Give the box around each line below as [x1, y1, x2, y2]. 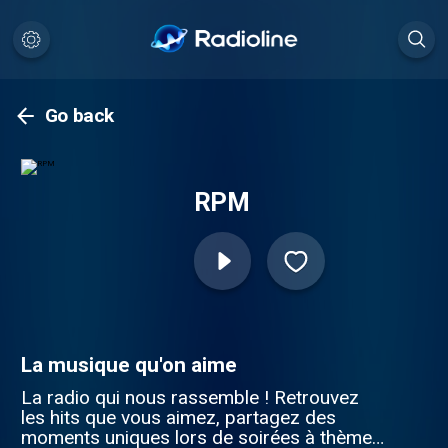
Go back [44, 104, 115, 128]
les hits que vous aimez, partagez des [20, 405, 336, 429]
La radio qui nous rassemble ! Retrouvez [20, 385, 359, 409]
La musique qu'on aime [20, 352, 237, 377]
